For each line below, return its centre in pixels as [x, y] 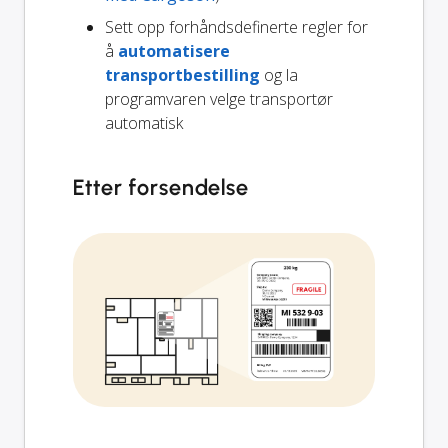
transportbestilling [182, 74]
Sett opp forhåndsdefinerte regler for [236, 26]
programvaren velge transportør [219, 98]
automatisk [144, 122]
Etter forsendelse [161, 187]
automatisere [174, 50]
